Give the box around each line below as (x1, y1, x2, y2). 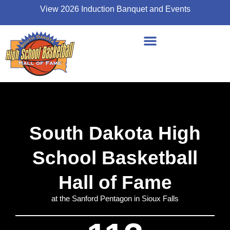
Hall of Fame (58, 171, 172, 193)
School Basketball (32, 147, 198, 168)
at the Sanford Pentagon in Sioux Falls (51, 194, 179, 203)
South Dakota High (29, 122, 201, 144)
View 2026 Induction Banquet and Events (40, 5, 190, 13)
